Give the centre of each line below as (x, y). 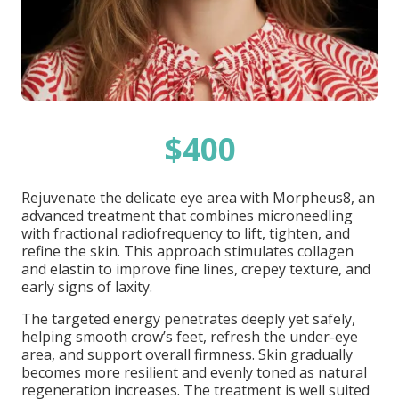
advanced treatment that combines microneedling (187, 216)
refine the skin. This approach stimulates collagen (187, 251)
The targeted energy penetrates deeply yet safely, (188, 319)
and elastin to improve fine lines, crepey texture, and (196, 269)
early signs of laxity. (87, 287)
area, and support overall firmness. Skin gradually (187, 354)
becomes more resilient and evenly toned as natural (194, 372)
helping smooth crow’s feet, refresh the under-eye (190, 337)
